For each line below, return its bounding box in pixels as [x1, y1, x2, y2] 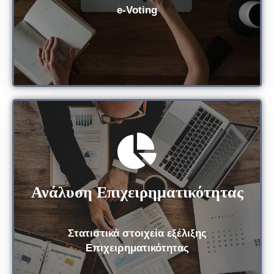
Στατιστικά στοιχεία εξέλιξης [67, 227, 207, 239]
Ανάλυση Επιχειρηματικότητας [31, 183, 243, 201]
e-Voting [117, 4, 157, 16]
